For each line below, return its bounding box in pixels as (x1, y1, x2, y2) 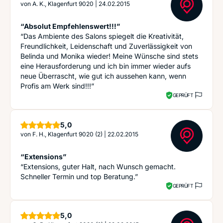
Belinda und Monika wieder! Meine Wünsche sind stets (20, 52, 198, 60)
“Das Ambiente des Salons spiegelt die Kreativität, (20, 32, 184, 40)
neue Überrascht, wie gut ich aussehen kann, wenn (20, 72, 186, 80)
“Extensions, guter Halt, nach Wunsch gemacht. (20, 162, 176, 171)
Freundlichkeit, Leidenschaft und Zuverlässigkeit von (20, 42, 192, 50)
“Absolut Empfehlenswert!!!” (20, 22, 120, 30)
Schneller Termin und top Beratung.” (20, 172, 138, 181)
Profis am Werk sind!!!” (20, 82, 94, 90)
